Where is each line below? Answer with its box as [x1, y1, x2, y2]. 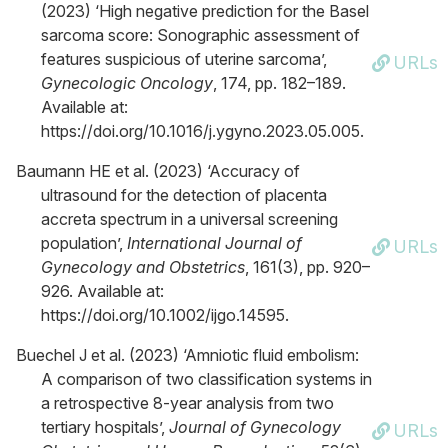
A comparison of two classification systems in [41, 369, 372, 389]
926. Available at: [41, 281, 164, 301]
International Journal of [127, 233, 302, 253]
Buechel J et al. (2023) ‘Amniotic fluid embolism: [16, 345, 359, 365]
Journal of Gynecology [169, 417, 341, 437]
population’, [41, 233, 127, 253]
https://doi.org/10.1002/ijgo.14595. [41, 305, 289, 325]
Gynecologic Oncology [41, 73, 213, 93]
